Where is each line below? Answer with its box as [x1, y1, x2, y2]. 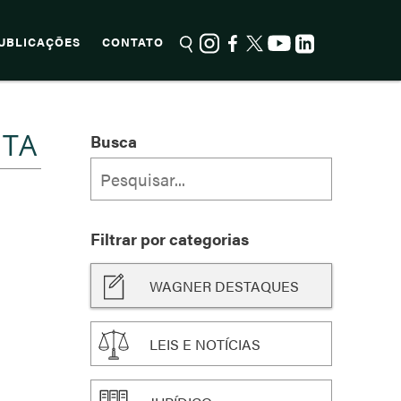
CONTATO [102, 34, 164, 50]
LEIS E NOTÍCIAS [149, 334, 260, 354]
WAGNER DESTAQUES [149, 276, 299, 296]
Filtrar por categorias [90, 227, 249, 250]
